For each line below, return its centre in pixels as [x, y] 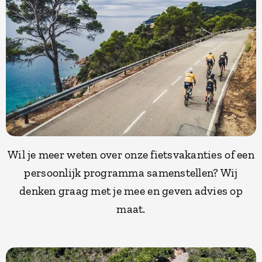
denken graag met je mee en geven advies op [131, 190]
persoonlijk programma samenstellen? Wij [131, 172]
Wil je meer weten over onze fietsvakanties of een [131, 154]
